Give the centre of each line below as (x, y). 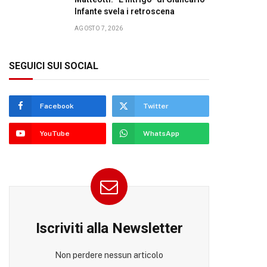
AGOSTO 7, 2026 (99, 28)
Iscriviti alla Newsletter (109, 228)
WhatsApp (161, 133)
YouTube (55, 133)
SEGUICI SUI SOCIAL (54, 66)
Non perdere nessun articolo (109, 255)
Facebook (57, 106)
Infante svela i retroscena (125, 11)
